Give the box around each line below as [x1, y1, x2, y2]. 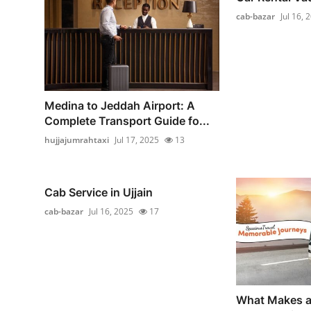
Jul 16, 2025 [89, 205, 133, 217]
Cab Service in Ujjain [44, 185, 153, 199]
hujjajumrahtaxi [44, 133, 109, 146]
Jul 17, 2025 [115, 133, 159, 146]
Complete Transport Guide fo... [44, 113, 210, 128]
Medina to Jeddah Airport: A [44, 98, 195, 112]
